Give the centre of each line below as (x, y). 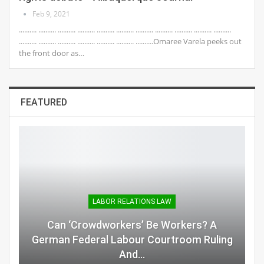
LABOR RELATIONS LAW (132, 201)
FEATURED (44, 103)
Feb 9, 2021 (51, 14)
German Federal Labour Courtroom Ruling (132, 239)
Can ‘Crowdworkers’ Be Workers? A (132, 225)
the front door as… (52, 53)
